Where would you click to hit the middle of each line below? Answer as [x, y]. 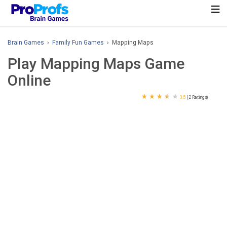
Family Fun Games [78, 43]
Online [29, 80]
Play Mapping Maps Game [96, 64]
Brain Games [26, 43]
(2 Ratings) [198, 97]
